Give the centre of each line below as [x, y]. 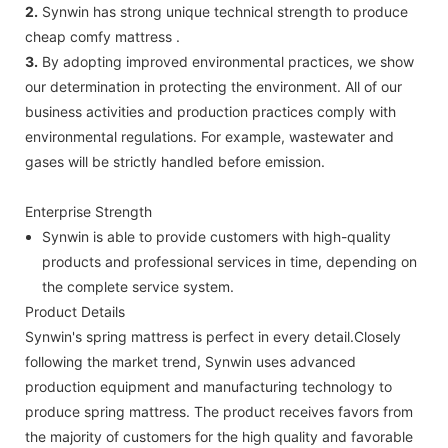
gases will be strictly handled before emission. [175, 161]
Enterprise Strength [88, 211]
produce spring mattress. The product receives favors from [219, 411]
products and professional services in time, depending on [229, 261]
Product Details [75, 311]
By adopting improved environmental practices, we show [226, 61]
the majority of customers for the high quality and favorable [219, 436]
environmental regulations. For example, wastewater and [209, 136]
